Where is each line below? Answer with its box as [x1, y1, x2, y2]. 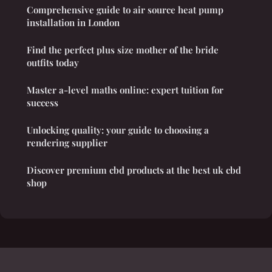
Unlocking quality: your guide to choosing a [27, 123, 209, 136]
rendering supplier [27, 136, 107, 149]
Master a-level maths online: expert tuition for [27, 83, 223, 96]
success [27, 96, 58, 109]
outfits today [27, 56, 79, 69]
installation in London [27, 16, 120, 29]
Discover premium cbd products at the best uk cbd [27, 163, 241, 176]
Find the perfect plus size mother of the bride [27, 43, 219, 56]
